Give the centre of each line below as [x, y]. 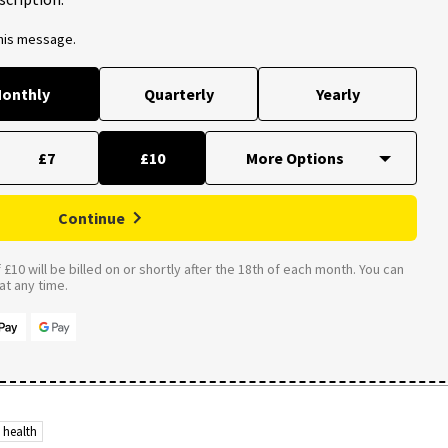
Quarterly [178, 93]
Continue [91, 217]
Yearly [337, 93]
